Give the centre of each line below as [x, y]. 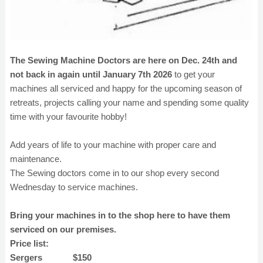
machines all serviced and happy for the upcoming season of [126, 88]
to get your [193, 74]
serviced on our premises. [63, 229]
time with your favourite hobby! [68, 117]
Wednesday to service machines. [74, 187]
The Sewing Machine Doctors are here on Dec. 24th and [124, 60]
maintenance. [37, 159]
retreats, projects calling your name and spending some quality [129, 102]
